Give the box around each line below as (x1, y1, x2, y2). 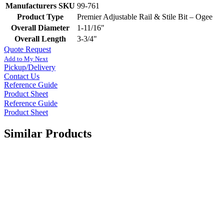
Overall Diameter (11, 23, 69, 32)
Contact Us (4, 71, 39, 80)
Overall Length (14, 34, 66, 43)
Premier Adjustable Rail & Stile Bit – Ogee (77, 12, 212, 21)
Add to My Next (4, 54, 48, 62)
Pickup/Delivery (4, 62, 55, 71)
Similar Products (4, 126, 91, 140)
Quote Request (4, 44, 51, 53)
